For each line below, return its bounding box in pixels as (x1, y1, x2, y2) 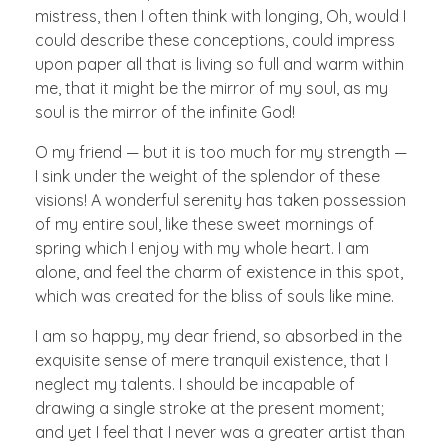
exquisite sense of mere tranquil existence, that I (35, 349, 388, 370)
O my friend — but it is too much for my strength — (35, 141, 407, 162)
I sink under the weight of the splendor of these (35, 165, 380, 186)
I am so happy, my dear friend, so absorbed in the (35, 325, 402, 346)
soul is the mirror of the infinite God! (35, 101, 295, 122)
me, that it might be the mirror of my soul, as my (35, 77, 388, 98)
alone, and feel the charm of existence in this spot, (35, 261, 403, 282)
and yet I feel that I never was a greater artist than (35, 421, 405, 442)
